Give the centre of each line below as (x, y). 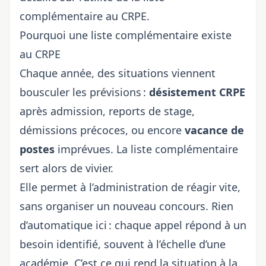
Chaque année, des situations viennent (118, 73)
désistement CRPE (197, 92)
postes (37, 149)
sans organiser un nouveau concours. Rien (126, 206)
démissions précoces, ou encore (102, 130)
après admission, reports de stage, (107, 111)
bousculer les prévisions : (84, 92)
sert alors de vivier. (66, 168)
